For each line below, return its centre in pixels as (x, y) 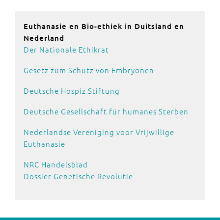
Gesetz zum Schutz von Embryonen (89, 70)
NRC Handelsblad (56, 164)
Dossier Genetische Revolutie (79, 176)
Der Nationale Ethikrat (66, 49)
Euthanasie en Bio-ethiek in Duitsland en (104, 26)
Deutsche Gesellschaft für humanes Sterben (106, 111)
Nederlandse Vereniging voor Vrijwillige (99, 132)
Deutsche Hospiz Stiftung (72, 91)
